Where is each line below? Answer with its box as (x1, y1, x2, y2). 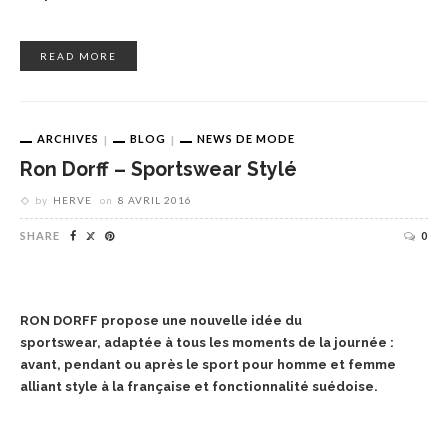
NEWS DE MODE (197, 132, 295, 146)
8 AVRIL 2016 (118, 193, 192, 206)
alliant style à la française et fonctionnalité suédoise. (20, 378, 378, 394)
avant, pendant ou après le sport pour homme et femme (20, 356, 396, 372)
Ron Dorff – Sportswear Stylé (20, 157, 297, 181)
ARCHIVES (37, 132, 99, 146)
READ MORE (40, 50, 117, 63)
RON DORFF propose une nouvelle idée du (20, 312, 302, 328)
